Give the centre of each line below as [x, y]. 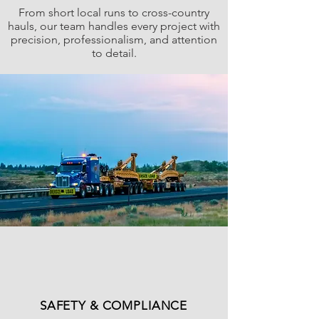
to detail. [114, 53]
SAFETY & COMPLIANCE [114, 305]
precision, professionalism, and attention [114, 40]
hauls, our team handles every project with [114, 26]
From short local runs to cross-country [114, 12]
